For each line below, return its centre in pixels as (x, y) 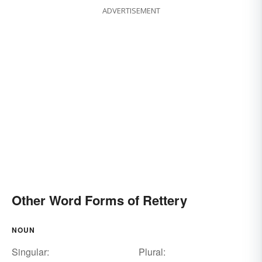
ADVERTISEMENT (131, 11)
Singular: (30, 252)
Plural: (152, 252)
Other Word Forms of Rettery (99, 200)
